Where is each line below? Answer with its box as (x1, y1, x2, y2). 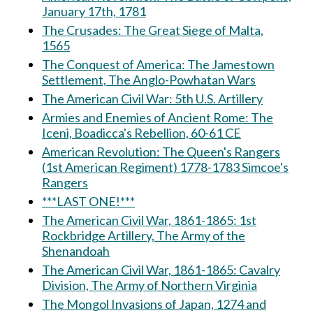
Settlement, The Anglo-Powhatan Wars (42, 72, 256, 87)
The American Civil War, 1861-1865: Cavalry (42, 262, 280, 277)
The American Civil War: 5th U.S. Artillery (42, 91, 263, 106)
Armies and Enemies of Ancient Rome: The (42, 110, 273, 125)
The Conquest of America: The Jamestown (42, 57, 275, 72)
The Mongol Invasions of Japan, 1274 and (42, 296, 266, 312)
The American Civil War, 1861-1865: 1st (42, 212, 256, 228)
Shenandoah (42, 243, 110, 259)
